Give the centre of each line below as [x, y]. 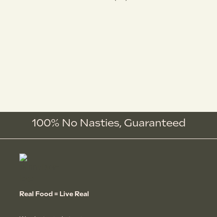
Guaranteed [155, 123]
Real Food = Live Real [54, 194]
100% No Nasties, [78, 123]
